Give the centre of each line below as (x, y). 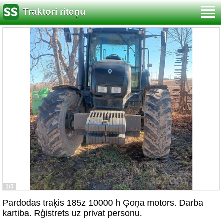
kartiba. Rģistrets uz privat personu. (72, 213)
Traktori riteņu (54, 12)
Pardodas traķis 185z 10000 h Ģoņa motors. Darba (103, 203)
